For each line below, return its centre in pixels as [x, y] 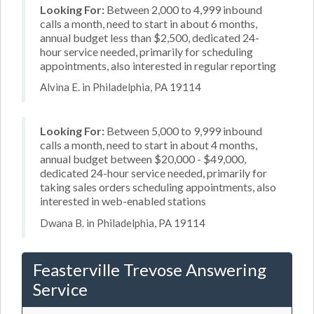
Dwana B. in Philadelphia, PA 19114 [123, 223]
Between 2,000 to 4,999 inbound [183, 9]
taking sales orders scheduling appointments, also [158, 187]
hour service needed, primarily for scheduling [146, 51]
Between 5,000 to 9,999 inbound [183, 131]
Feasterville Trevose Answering [150, 269]
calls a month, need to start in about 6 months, [149, 23]
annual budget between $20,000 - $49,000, [143, 159]
